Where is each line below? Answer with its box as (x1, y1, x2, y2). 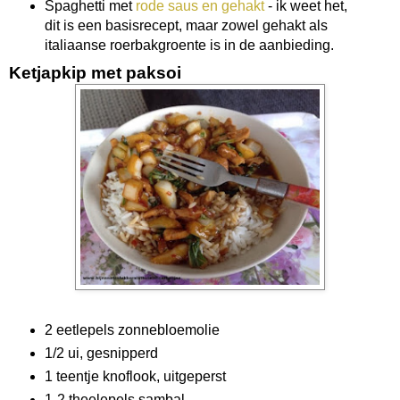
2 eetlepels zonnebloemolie (44, 322, 220, 338)
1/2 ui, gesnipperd (44, 346, 158, 362)
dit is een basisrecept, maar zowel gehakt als (44, 18, 328, 34)
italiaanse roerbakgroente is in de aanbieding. (44, 37, 334, 54)
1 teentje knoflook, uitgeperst (44, 369, 226, 385)
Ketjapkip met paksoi (9, 63, 181, 83)
